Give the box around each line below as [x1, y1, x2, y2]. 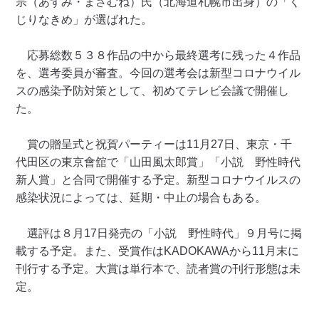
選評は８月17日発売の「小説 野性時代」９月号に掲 [16, 226, 303, 239]
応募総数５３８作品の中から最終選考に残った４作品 [16, 48, 301, 61]
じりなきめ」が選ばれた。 [16, 13, 153, 26]
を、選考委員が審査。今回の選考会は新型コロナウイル [16, 66, 301, 79]
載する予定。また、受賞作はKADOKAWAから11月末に [16, 244, 300, 257]
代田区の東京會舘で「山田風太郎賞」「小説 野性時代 [16, 155, 301, 168]
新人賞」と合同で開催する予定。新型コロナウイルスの [16, 173, 301, 186]
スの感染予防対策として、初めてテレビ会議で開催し [16, 84, 290, 97]
